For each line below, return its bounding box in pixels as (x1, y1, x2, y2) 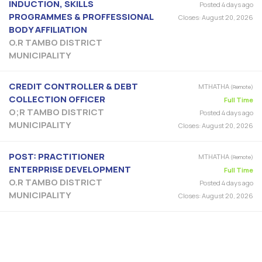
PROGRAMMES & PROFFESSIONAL (9, 10, 153, 23)
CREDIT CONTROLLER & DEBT (9, 80, 138, 92)
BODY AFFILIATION (9, 23, 87, 36)
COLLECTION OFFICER (9, 92, 105, 105)
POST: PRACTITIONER (9, 150, 105, 163)
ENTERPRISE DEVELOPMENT (9, 163, 131, 175)
